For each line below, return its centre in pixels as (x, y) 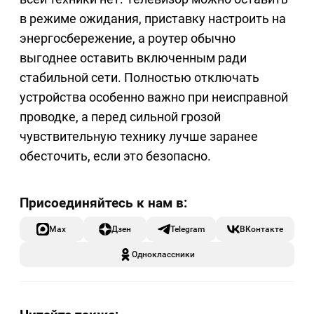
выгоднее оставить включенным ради (133, 58)
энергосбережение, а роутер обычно (128, 39)
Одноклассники (163, 254)
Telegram (187, 229)
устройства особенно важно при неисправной (154, 97)
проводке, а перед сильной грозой (120, 117)
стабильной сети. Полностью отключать (139, 78)
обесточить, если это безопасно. (115, 156)
